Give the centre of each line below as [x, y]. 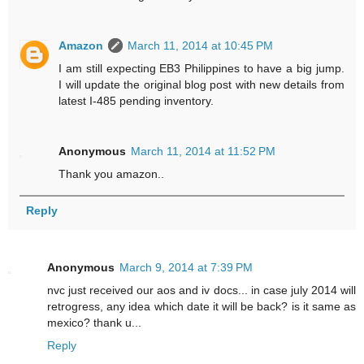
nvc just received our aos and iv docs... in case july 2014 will [201, 290]
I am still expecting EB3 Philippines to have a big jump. [201, 68]
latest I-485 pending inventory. [136, 100]
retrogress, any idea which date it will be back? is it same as [201, 306]
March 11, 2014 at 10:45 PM [201, 45]
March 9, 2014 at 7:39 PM [186, 267]
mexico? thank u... [94, 322]
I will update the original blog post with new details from [201, 84]
